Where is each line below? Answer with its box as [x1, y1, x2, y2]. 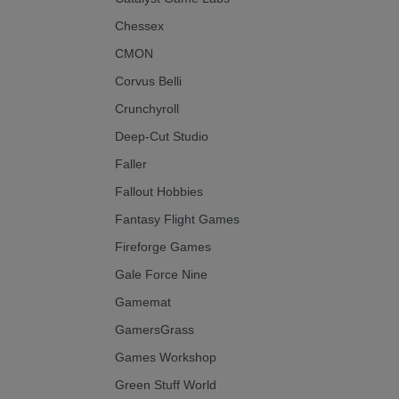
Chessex [115, 18, 164, 33]
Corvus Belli [115, 73, 182, 88]
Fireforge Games [115, 239, 211, 254]
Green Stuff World [115, 377, 216, 392]
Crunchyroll [115, 101, 179, 116]
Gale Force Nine [115, 266, 208, 281]
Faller [115, 156, 147, 171]
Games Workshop [115, 349, 216, 364]
